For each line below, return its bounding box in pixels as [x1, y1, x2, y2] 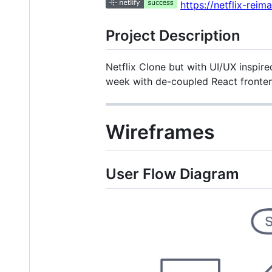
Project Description [106, 26, 240, 44]
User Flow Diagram [106, 165, 239, 183]
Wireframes [106, 120, 215, 144]
